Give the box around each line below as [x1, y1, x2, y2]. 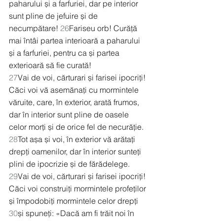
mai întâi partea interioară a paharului [9, 36, 142, 46]
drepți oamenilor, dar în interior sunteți [9, 147, 143, 157]
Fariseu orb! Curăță [69, 23, 139, 34]
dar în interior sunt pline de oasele [9, 110, 131, 120]
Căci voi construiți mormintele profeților [9, 184, 148, 194]
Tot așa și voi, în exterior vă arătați [18, 134, 137, 145]
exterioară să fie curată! [9, 60, 91, 71]
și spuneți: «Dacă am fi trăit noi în [18, 208, 136, 219]
